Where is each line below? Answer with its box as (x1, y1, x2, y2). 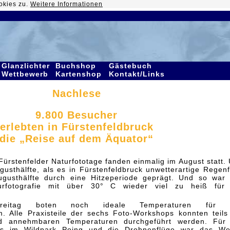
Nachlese (52, 88, 101, 99)
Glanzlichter (2, 62, 50, 70)
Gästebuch (109, 62, 152, 70)
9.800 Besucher (35, 109, 118, 121)
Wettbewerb (2, 70, 51, 78)
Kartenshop (55, 70, 104, 78)
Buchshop (55, 62, 96, 70)
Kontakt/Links (109, 70, 167, 78)
